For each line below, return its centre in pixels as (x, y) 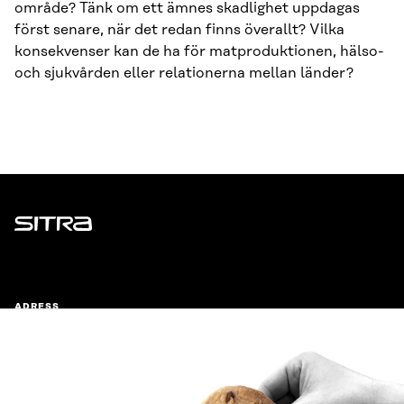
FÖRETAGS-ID (52, 390)
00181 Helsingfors (80, 352)
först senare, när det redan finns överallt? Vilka (179, 30)
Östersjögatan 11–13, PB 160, (120, 330)
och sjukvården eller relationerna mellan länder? (184, 73)
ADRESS (37, 307)
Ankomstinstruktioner (92, 373)
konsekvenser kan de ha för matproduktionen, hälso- (199, 51)
